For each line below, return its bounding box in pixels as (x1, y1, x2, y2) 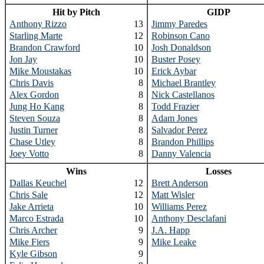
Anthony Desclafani (151, 213, 226, 223)
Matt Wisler (151, 190, 194, 200)
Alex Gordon (9, 90, 59, 100)
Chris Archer (9, 225, 57, 235)
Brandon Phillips (151, 137, 214, 147)
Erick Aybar (151, 66, 196, 76)
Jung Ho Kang (9, 101, 64, 111)
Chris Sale (9, 190, 48, 200)
